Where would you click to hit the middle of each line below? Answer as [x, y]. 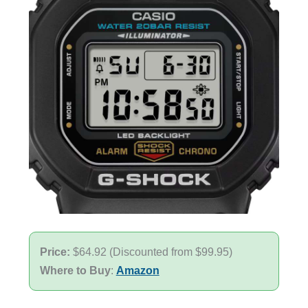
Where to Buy [75, 271]
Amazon [137, 271]
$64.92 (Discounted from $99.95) [152, 252]
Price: [56, 252]
